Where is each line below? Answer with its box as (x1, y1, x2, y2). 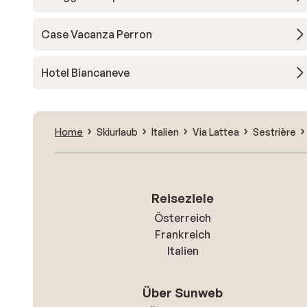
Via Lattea (193, 125, 239, 138)
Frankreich (155, 228, 211, 241)
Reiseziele (151, 191, 214, 206)
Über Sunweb (143, 285, 223, 300)
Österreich (154, 211, 212, 225)
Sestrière (253, 125, 296, 138)
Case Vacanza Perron (41, 27, 152, 41)
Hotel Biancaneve (41, 66, 130, 79)
